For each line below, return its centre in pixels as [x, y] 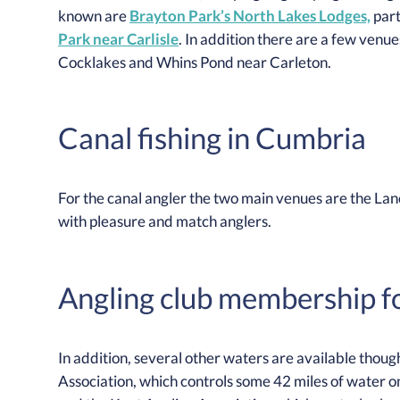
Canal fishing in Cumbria [212, 137]
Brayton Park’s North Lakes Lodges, [250, 16]
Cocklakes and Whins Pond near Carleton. [195, 62]
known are [94, 16]
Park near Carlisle [118, 39]
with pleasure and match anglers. [165, 221]
